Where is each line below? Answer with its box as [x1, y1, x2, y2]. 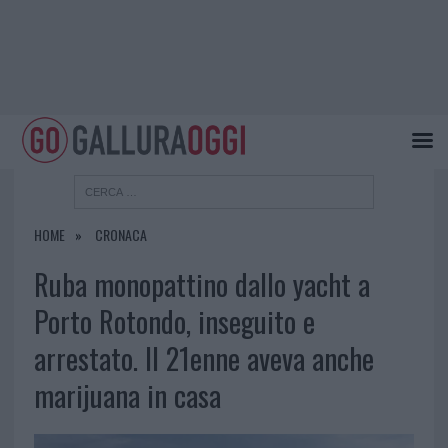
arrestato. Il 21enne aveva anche [33, 337, 374, 380]
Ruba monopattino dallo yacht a [33, 263, 370, 306]
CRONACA [94, 224, 147, 246]
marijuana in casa [33, 374, 221, 417]
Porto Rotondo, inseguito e [33, 300, 315, 343]
